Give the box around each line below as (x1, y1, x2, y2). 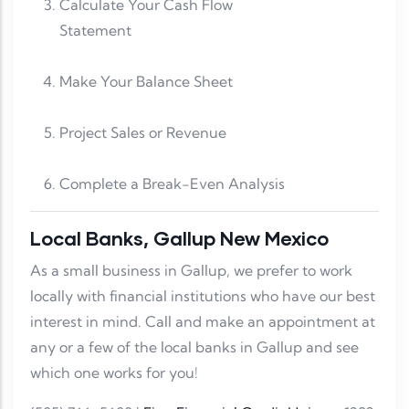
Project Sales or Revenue (59, 123, 307, 142)
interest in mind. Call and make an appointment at (30, 312, 375, 331)
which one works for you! (30, 363, 198, 383)
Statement (59, 21, 212, 40)
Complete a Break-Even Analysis (59, 174, 285, 194)
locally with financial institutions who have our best (30, 287, 375, 306)
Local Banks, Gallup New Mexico (30, 226, 329, 250)
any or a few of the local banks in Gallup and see (30, 338, 359, 357)
